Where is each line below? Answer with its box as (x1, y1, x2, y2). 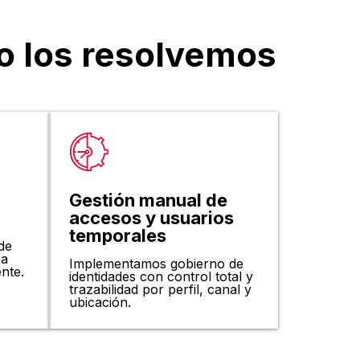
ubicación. (69, 294, 131, 311)
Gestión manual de (69, 190, 227, 211)
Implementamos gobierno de (69, 256, 243, 272)
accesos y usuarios (69, 207, 234, 229)
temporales (69, 225, 166, 247)
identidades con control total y (69, 268, 253, 285)
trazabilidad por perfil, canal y (69, 281, 252, 298)
